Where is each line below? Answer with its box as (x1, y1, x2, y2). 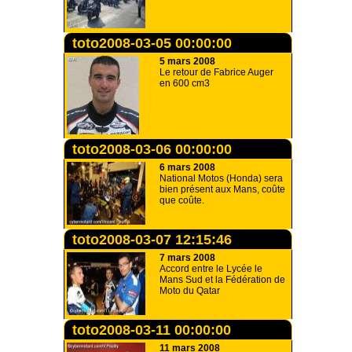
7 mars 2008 (159, 252, 215, 263)
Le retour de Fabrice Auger (159, 67, 273, 78)
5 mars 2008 (159, 56, 215, 67)
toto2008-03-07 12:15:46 (72, 232, 232, 247)
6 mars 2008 (159, 162, 215, 173)
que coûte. (159, 195, 204, 206)
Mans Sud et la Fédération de (159, 274, 285, 285)
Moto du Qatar (159, 285, 220, 296)
